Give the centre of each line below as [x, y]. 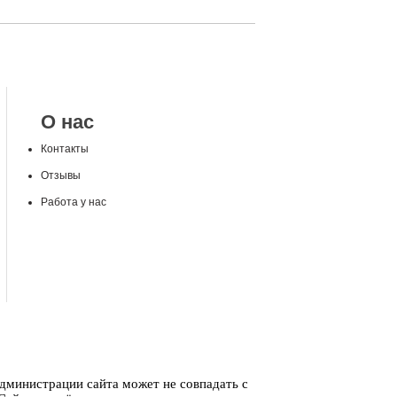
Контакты [65, 149]
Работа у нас [74, 202]
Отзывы [61, 175]
